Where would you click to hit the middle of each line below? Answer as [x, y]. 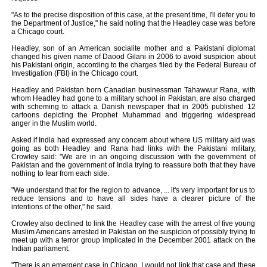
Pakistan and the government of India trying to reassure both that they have [133, 165]
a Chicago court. [38, 32]
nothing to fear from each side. [60, 173]
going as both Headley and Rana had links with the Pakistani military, [133, 148]
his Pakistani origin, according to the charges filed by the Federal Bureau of [133, 65]
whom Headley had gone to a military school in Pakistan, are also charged [133, 98]
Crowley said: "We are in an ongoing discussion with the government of [133, 157]
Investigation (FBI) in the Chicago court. [74, 73]
